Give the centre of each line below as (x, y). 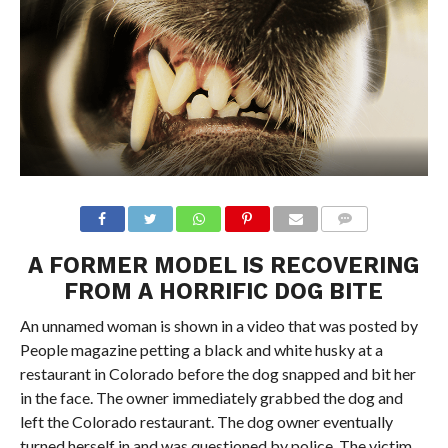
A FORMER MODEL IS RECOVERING (224, 264)
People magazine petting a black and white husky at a (201, 349)
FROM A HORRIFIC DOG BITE (224, 290)
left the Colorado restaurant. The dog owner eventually (206, 421)
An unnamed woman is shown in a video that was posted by (218, 325)
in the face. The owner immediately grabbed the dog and (211, 397)
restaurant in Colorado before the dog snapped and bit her (217, 373)
